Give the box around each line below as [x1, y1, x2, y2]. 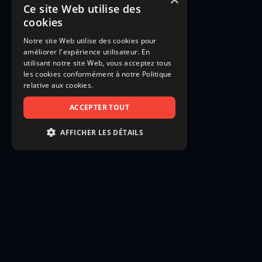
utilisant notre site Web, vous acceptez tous [23, 58, 172, 68]
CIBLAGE [44, 193, 78, 204]
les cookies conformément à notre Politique [23, 69, 172, 79]
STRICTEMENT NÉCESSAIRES [44, 150, 154, 160]
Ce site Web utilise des [23, 2, 142, 16]
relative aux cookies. [23, 80, 94, 90]
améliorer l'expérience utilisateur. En [23, 47, 150, 57]
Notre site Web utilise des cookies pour [23, 36, 157, 46]
